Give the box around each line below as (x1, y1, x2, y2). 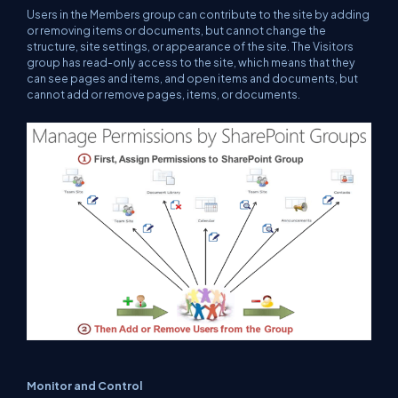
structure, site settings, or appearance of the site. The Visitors (27, 38, 354, 53)
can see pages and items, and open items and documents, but (27, 70, 358, 85)
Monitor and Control (27, 378, 142, 394)
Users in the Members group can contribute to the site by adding (27, 6, 370, 21)
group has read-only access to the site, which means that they (27, 54, 355, 69)
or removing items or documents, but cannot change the (27, 22, 326, 37)
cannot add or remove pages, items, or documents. (27, 86, 300, 101)
